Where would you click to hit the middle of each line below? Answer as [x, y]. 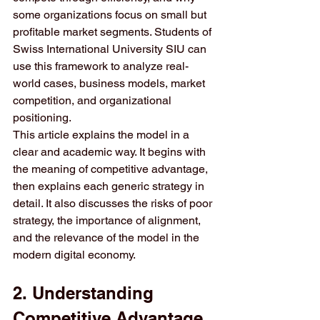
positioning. [42, 117]
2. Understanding [86, 293]
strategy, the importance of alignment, [108, 220]
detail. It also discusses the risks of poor [114, 203]
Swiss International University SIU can [111, 49]
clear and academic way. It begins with [111, 152]
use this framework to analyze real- [101, 66]
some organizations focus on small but [111, 15]
